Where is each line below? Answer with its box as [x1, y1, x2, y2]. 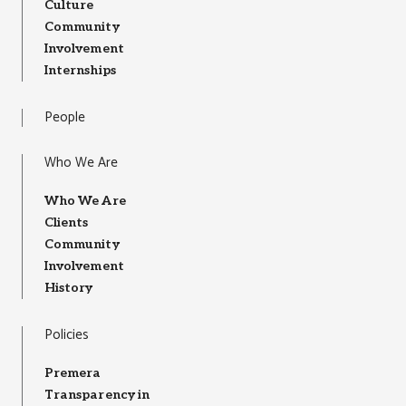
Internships [44, 63, 116, 79]
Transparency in [44, 387, 150, 403]
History [44, 280, 93, 296]
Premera [44, 365, 101, 382]
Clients [44, 215, 89, 231]
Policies [44, 324, 89, 347]
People [44, 106, 85, 130]
